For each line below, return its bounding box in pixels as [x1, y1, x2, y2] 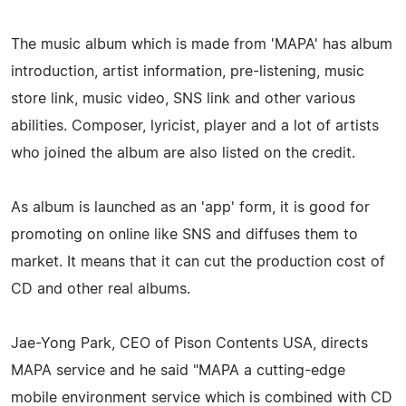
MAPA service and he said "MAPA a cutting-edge [11, 362, 345, 378]
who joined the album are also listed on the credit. [11, 145, 355, 160]
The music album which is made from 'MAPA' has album [11, 36, 392, 52]
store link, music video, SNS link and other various [11, 91, 355, 106]
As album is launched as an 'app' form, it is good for [11, 199, 370, 215]
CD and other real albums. [11, 281, 190, 296]
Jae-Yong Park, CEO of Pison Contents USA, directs [11, 335, 368, 351]
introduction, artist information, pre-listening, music [11, 63, 364, 79]
